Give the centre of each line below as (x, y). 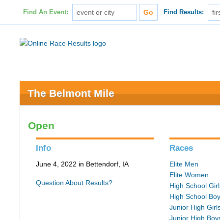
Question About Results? (74, 183)
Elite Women (189, 175)
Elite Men (184, 164)
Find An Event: (45, 12)
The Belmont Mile (71, 93)
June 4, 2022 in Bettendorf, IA (82, 164)
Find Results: (184, 12)
